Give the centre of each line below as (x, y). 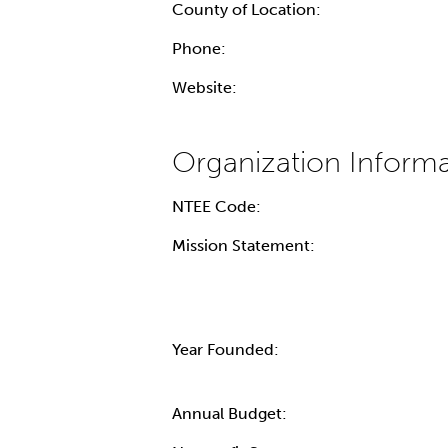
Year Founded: (225, 349)
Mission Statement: (243, 245)
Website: (204, 87)
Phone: (199, 48)
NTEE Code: (216, 206)
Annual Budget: (229, 413)
